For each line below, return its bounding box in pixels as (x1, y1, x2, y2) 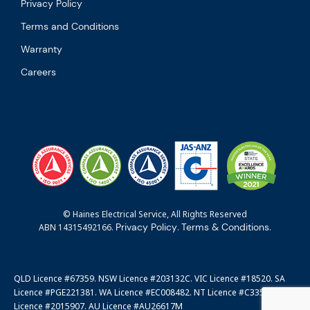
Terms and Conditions (21, 19, 119, 33)
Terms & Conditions (181, 221, 269, 234)
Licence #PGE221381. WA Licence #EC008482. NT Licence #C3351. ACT (14, 286, 290, 299)
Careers (21, 65, 56, 78)
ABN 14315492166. (39, 221, 116, 234)
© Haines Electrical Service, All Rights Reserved (63, 208, 247, 221)
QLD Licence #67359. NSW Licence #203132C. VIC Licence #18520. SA (14, 273, 285, 285)
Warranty (21, 42, 62, 55)
